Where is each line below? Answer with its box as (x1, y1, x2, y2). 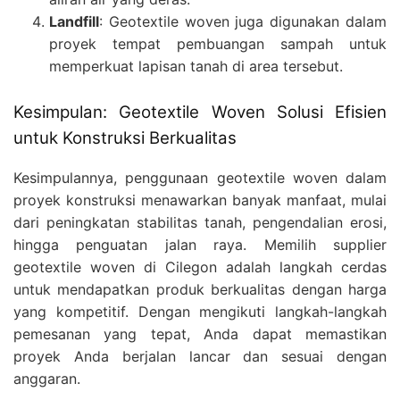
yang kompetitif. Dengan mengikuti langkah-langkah (13, 303, 387, 321)
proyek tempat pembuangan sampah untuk (49, 34, 387, 53)
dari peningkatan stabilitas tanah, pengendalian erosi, (13, 213, 387, 232)
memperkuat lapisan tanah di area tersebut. (49, 56, 343, 75)
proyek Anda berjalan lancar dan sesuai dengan (13, 347, 387, 366)
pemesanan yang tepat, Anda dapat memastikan (13, 325, 387, 344)
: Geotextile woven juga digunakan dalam (99, 12, 387, 30)
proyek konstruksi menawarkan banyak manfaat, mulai (13, 191, 387, 210)
